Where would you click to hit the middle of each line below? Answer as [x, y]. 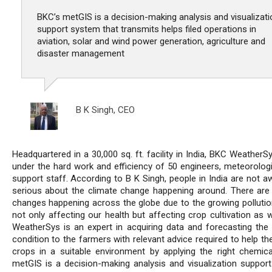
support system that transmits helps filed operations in [146, 29]
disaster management [80, 54]
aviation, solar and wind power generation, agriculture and [151, 42]
